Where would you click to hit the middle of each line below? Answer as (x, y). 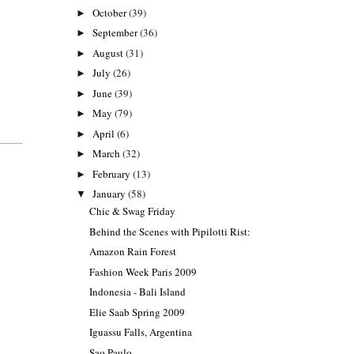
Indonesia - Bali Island (138, 292)
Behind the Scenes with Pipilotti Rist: (170, 231)
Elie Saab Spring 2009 (137, 312)
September (117, 33)
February (113, 173)
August (109, 53)
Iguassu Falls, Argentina (141, 332)
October (111, 12)
